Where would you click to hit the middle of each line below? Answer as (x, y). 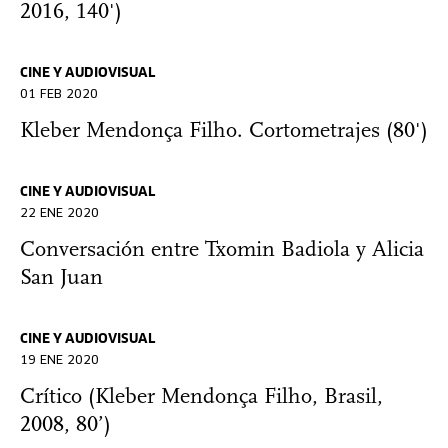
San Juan (61, 278)
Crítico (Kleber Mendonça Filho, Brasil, (201, 397)
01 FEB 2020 (59, 95)
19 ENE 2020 (59, 361)
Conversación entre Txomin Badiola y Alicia (222, 250)
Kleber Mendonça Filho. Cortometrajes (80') (224, 131)
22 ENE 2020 (59, 214)
